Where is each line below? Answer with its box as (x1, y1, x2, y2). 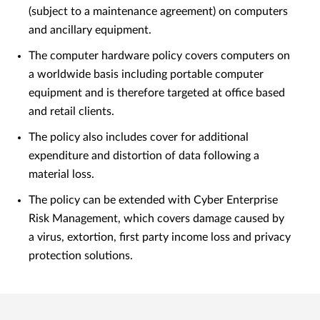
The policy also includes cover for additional (29, 131, 249, 143)
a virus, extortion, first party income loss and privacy (29, 231, 291, 243)
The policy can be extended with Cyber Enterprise (29, 194, 278, 206)
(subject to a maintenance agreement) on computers (29, 6, 288, 17)
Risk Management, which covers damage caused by (29, 213, 284, 224)
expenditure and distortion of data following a (29, 150, 259, 161)
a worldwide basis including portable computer (29, 69, 264, 80)
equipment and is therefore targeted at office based (29, 87, 285, 99)
